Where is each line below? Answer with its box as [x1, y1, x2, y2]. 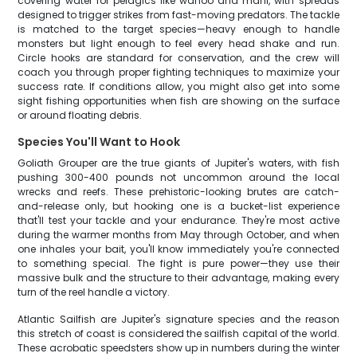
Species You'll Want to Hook [18, 134, 181, 150]
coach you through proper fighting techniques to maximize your [18, 65, 339, 79]
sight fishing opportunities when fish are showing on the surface [18, 94, 339, 108]
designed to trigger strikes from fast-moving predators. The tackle [18, 8, 339, 22]
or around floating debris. [18, 108, 143, 122]
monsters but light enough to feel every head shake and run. [18, 37, 339, 50]
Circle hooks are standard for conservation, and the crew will [18, 51, 339, 65]
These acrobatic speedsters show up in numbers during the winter [18, 341, 339, 355]
